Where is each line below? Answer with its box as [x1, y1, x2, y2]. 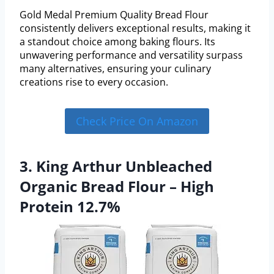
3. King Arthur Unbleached [20, 156, 212, 177]
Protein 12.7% [20, 196, 120, 217]
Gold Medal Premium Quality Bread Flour [20, 7, 209, 21]
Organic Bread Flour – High [20, 176, 214, 197]
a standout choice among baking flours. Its [20, 34, 215, 48]
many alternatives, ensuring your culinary [20, 61, 211, 75]
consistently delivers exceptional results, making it [20, 21, 251, 35]
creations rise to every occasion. [20, 75, 168, 89]
